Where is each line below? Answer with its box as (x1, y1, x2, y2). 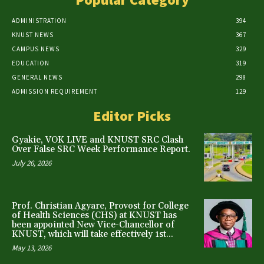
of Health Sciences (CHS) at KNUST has (12, 209, 177, 221)
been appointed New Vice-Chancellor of (12, 219, 174, 230)
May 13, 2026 (12, 242, 51, 253)
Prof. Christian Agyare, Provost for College (12, 200, 189, 212)
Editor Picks (93, 107, 171, 126)
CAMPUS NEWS (12, 45, 60, 54)
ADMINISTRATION (12, 16, 67, 25)
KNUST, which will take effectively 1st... (12, 228, 173, 240)
